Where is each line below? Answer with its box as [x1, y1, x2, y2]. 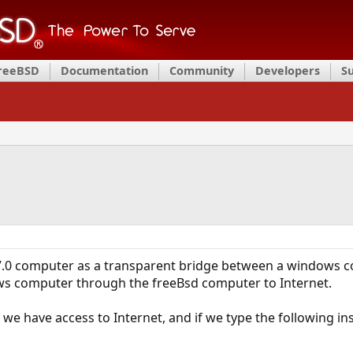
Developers [255, 63, 320, 78]
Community [169, 63, 234, 78]
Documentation [61, 63, 148, 78]
